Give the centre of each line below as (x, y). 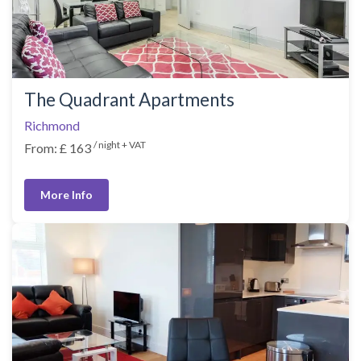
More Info (66, 195)
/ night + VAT (120, 145)
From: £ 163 (59, 148)
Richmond (52, 126)
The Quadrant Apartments (129, 100)
